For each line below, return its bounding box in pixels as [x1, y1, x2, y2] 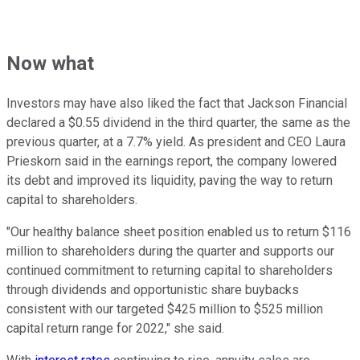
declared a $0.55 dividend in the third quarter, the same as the [6, 115, 350, 131]
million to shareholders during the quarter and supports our [6, 243, 334, 260]
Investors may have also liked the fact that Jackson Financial [6, 96, 347, 112]
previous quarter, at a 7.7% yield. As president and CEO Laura [6, 134, 346, 150]
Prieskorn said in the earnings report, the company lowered [6, 153, 337, 170]
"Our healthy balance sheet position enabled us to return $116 [6, 224, 351, 240]
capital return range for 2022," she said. [6, 321, 224, 337]
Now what [6, 52, 94, 76]
